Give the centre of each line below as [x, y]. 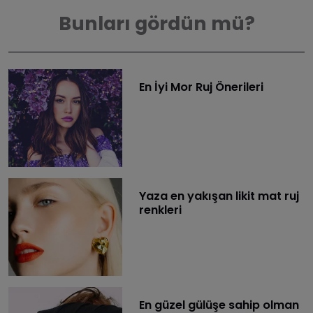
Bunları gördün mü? [156, 23]
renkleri [160, 210]
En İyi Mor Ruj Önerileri [201, 87]
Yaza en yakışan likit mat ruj [219, 196]
